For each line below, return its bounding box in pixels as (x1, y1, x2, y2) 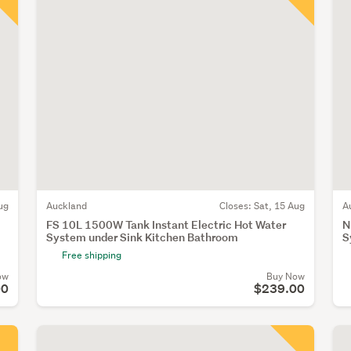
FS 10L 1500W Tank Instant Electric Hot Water (46, 216, 286, 232)
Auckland (46, 198, 87, 212)
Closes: (219, 198, 254, 212)
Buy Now (266, 269, 305, 283)
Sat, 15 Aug (253, 198, 305, 212)
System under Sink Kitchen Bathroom (46, 229, 238, 244)
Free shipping (62, 248, 121, 262)
